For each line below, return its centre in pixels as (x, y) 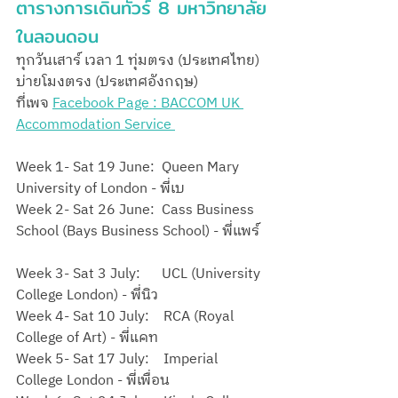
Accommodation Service (96, 124)
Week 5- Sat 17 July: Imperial (119, 359)
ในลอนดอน (57, 36)
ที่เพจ (34, 103)
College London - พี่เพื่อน (93, 380)
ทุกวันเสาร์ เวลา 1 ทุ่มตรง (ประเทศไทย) (139, 60)
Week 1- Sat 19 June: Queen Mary (129, 167)
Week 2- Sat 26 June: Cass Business (137, 210)
